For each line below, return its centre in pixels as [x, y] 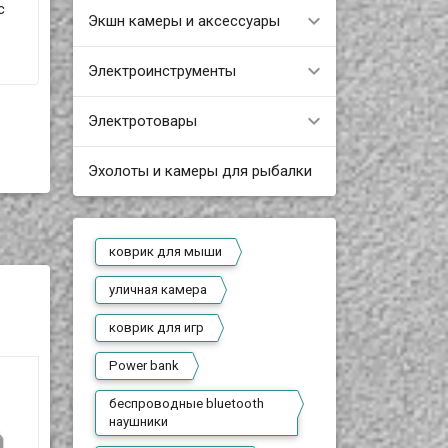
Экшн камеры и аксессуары [183, 20]
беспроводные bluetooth [187, 403]
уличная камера [158, 289]
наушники [139, 421]
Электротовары [142, 120]
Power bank [144, 365]
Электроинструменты [161, 70]
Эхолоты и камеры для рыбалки [199, 170]
